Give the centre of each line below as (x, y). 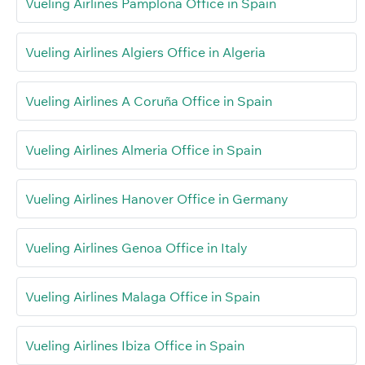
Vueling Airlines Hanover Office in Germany (157, 198)
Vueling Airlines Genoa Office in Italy (136, 247)
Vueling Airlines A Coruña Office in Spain (149, 101)
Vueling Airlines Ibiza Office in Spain (135, 345)
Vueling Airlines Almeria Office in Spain (143, 150)
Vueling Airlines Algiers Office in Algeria (145, 52)
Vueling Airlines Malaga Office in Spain (143, 296)
